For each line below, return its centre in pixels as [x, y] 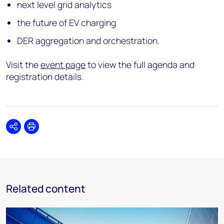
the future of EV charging [67, 22]
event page [63, 64]
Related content [46, 188]
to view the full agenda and [140, 64]
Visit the [23, 64]
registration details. [45, 76]
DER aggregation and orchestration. [89, 40]
